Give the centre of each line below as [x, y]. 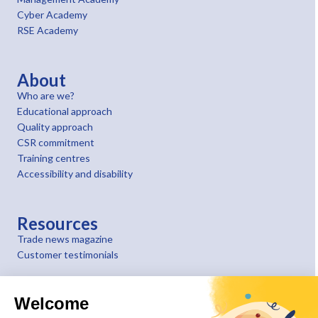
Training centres [54, 158]
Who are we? [46, 95]
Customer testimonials [68, 254]
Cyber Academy [52, 15]
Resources [57, 223]
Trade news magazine [65, 239]
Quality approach [55, 127]
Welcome [51, 303]
